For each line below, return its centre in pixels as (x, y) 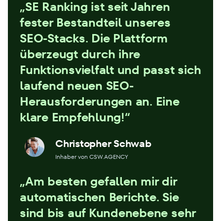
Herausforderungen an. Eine (100, 101)
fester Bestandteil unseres (95, 22)
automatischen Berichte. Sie (99, 197)
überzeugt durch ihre (80, 54)
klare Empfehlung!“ (75, 117)
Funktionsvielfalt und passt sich (110, 70)
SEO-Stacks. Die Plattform (94, 38)
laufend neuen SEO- (77, 85)
